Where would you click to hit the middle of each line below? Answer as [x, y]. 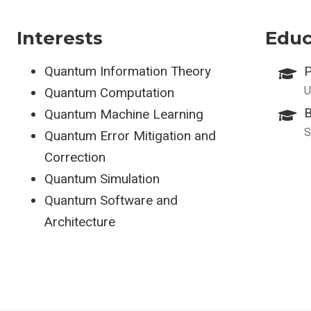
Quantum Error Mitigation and [130, 136]
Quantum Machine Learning [124, 114]
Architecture [80, 222]
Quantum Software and [111, 200]
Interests [60, 38]
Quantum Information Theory [128, 71]
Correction [75, 157]
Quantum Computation [109, 93]
